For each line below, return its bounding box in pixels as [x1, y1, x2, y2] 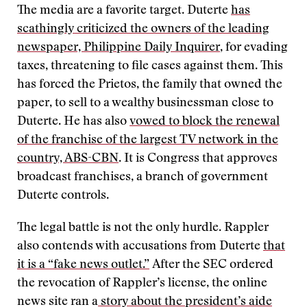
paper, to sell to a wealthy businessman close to [17, 97, 273, 110]
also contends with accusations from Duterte [17, 241, 263, 253]
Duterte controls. [17, 190, 109, 202]
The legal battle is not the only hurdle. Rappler [17, 222, 269, 234]
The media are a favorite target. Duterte [17, 5, 231, 17]
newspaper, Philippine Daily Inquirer [17, 42, 220, 54]
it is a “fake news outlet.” [17, 259, 149, 271]
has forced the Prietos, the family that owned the [17, 79, 282, 91]
